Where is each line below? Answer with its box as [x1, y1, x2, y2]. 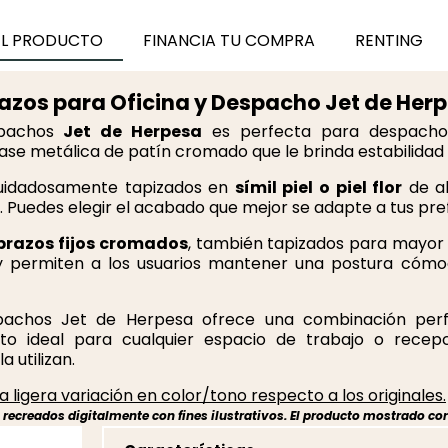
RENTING [354, 29, 423, 53]
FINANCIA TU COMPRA [142, 29, 315, 53]
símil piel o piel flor [234, 176, 403, 200]
